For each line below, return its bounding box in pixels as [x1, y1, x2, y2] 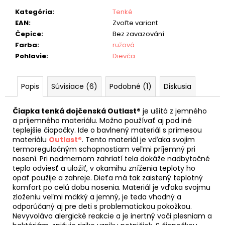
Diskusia [164, 81, 191, 91]
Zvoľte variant [113, 18, 158, 28]
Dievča [113, 51, 135, 61]
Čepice [15, 29, 41, 39]
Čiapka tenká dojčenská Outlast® [13, 105, 141, 116]
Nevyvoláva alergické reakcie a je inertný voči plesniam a [13, 210, 212, 221]
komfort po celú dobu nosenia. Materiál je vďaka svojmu [13, 182, 210, 192]
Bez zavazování [113, 29, 164, 39]
